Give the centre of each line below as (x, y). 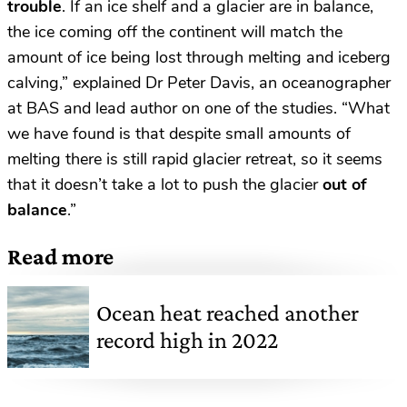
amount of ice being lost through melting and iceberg (199, 57)
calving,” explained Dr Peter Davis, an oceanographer (199, 82)
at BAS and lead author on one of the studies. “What (199, 108)
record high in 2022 (187, 340)
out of (344, 184)
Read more (60, 256)
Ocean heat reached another (228, 313)
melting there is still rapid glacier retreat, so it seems (195, 159)
